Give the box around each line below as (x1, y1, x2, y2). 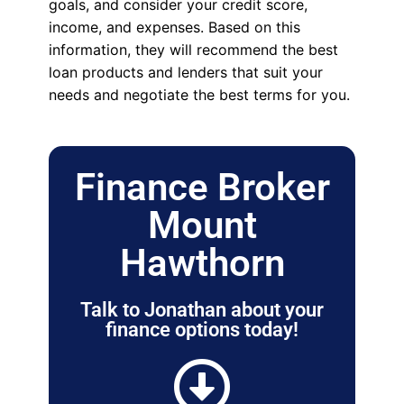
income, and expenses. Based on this (48, 18, 300, 37)
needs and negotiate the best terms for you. (48, 86, 350, 105)
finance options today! (106, 318, 298, 342)
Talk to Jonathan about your (80, 298, 324, 322)
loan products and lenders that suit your (48, 63, 323, 82)
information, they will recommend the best (48, 41, 338, 60)
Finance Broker (74, 165, 330, 210)
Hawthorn (119, 241, 285, 286)
